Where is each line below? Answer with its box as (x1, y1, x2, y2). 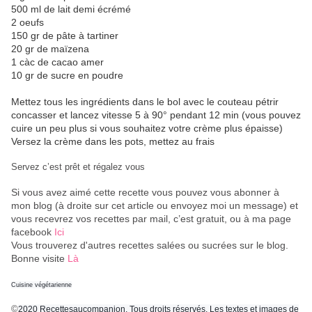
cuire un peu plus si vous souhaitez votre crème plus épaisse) (11, 123, 283, 134)
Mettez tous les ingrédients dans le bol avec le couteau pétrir (11, 96, 279, 108)
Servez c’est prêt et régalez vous (11, 162, 145, 173)
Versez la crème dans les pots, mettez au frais (11, 136, 214, 148)
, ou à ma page (224, 213, 291, 225)
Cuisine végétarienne (11, 281, 72, 289)
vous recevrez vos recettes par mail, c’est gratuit (11, 213, 224, 225)
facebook (11, 226, 54, 238)
